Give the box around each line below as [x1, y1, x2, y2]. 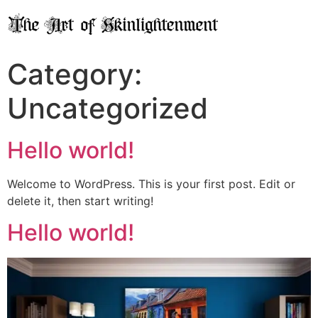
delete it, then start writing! [7, 193, 153, 208]
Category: [7, 56, 142, 92]
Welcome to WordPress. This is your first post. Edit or [7, 176, 295, 191]
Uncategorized [7, 90, 208, 126]
